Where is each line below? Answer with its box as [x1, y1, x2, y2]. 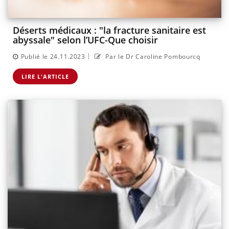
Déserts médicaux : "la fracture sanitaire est [13, 24, 206, 37]
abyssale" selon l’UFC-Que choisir [13, 34, 158, 47]
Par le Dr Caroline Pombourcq [103, 52, 200, 61]
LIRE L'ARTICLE [21, 72, 69, 80]
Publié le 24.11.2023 [20, 52, 85, 61]
